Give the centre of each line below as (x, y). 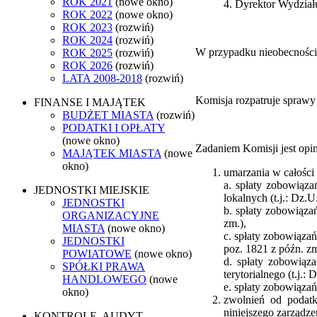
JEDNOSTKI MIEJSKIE (92, 190)
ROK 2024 (87, 40)
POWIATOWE (97, 253)
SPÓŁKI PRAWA (104, 266)
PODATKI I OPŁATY (114, 127)
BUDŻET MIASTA (108, 115)
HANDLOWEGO (104, 279)
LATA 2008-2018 (102, 78)
